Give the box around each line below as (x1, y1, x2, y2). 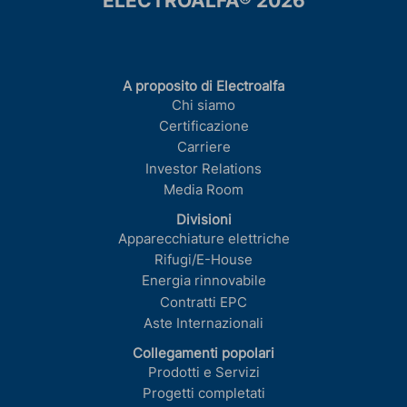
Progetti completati (142, 385, 265, 402)
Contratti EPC (160, 293, 247, 311)
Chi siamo (172, 96, 235, 114)
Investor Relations (145, 160, 262, 177)
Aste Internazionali (144, 314, 263, 332)
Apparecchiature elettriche (117, 230, 290, 247)
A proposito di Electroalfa (123, 78, 284, 95)
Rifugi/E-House (154, 252, 253, 269)
